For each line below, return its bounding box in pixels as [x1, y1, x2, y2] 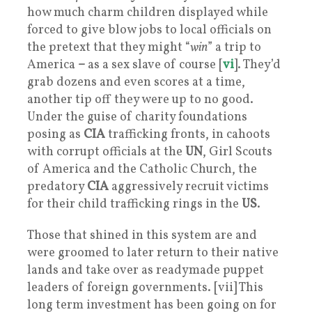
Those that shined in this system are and [27, 226, 257, 244]
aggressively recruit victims [109, 178, 269, 196]
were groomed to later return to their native [27, 244, 279, 262]
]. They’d [234, 56, 281, 74]
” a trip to [208, 38, 261, 56]
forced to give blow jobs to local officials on [27, 21, 272, 39]
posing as [27, 125, 84, 143]
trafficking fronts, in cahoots [105, 125, 270, 143]
